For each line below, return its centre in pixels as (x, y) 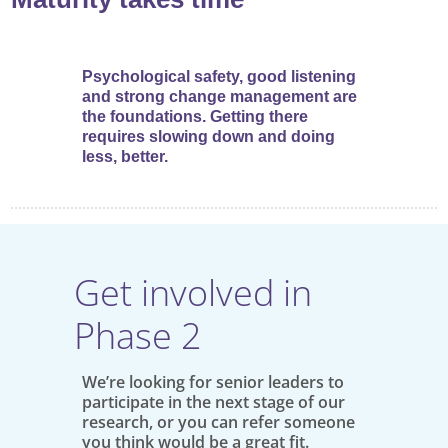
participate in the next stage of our (213, 402)
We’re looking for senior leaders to (213, 382)
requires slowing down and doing (208, 137)
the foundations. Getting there (195, 117)
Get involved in (193, 293)
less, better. (125, 157)
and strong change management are (219, 97)
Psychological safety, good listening (219, 77)
